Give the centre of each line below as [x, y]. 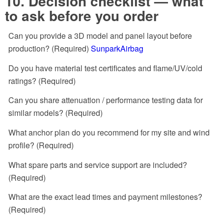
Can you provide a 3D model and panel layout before [100, 36]
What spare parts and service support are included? [98, 165]
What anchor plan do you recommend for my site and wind [109, 133]
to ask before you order [82, 15]
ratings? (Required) [42, 81]
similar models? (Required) [55, 113]
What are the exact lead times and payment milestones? [105, 197]
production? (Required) [50, 49]
